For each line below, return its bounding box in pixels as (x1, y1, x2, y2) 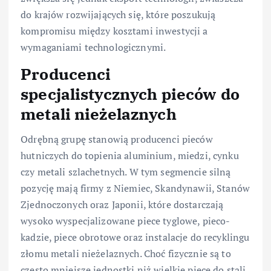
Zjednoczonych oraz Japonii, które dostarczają (21, 198, 224, 212)
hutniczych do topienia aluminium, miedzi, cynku (21, 149, 239, 163)
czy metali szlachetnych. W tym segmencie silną (21, 165, 231, 179)
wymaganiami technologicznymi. (21, 41, 166, 54)
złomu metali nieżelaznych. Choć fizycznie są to (21, 247, 231, 261)
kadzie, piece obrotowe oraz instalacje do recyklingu (21, 230, 250, 244)
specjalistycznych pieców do (21, 83, 240, 105)
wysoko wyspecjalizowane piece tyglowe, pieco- (21, 214, 230, 228)
